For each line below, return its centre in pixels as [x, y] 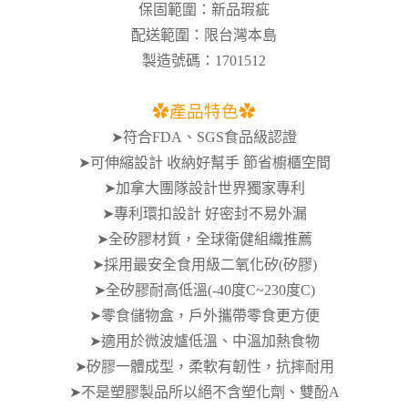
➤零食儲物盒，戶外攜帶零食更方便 [204, 316]
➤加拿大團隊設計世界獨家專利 [204, 189]
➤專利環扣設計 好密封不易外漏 [204, 214]
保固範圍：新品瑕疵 [204, 10]
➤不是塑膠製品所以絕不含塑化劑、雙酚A [204, 393]
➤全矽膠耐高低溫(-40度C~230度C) [204, 291]
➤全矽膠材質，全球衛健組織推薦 [204, 240]
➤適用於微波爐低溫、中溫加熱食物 [204, 342]
